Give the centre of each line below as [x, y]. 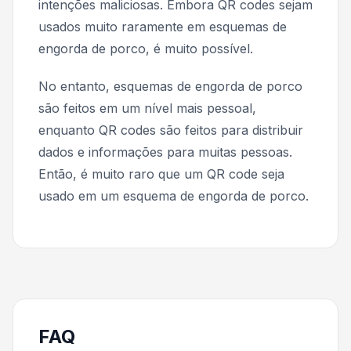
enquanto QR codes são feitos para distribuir [171, 130]
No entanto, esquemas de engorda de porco [170, 86]
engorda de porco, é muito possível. [146, 48]
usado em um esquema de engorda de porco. [174, 195]
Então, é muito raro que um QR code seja [161, 174]
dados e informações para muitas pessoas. [165, 152]
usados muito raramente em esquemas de [163, 26]
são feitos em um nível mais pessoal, [147, 108]
